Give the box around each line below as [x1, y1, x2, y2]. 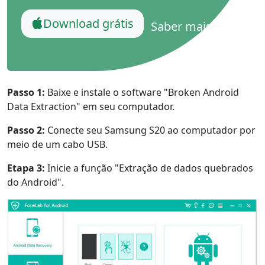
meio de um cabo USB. [7, 137, 108, 151]
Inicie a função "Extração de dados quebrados [45, 161, 253, 174]
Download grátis [43, 15, 134, 31]
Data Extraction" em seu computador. [7, 99, 174, 113]
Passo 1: [7, 85, 45, 99]
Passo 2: [7, 123, 45, 137]
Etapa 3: [7, 161, 45, 174]
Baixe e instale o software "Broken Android [45, 85, 239, 99]
